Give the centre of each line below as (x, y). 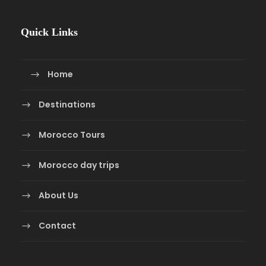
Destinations (67, 104)
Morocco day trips (79, 165)
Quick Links (49, 32)
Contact (57, 225)
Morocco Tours (72, 134)
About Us (58, 195)
